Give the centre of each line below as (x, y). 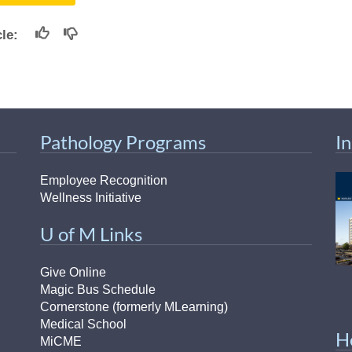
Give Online (73, 272)
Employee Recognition (103, 180)
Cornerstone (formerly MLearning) (134, 306)
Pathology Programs (123, 141)
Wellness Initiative (90, 197)
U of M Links (91, 233)
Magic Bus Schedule (97, 289)
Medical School (83, 324)
